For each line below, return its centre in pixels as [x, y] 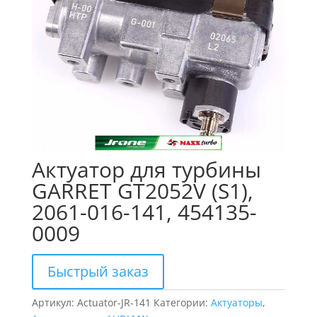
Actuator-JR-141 [114, 303]
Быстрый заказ [98, 272]
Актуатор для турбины [146, 170]
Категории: [182, 303]
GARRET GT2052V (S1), [142, 191]
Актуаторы [236, 303]
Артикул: [54, 303]
